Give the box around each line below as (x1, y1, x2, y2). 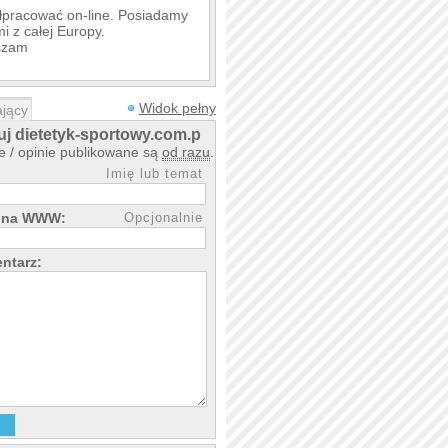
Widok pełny (139, 100, 216, 116)
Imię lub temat (106, 166, 203, 181)
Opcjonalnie (124, 210, 203, 225)
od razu (162, 144, 210, 160)
